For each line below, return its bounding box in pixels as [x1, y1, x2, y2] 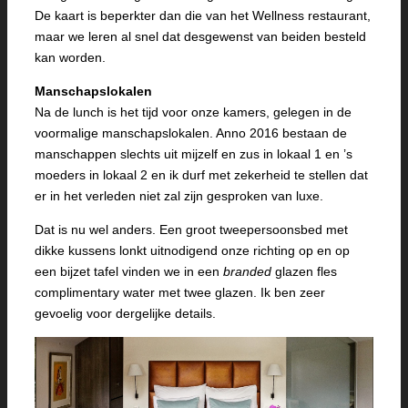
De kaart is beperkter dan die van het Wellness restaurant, [35, 8, 371, 24]
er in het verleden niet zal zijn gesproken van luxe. [35, 189, 323, 204]
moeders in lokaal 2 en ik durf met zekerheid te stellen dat [35, 168, 368, 183]
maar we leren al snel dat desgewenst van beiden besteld [35, 29, 366, 45]
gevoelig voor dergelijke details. [35, 306, 216, 321]
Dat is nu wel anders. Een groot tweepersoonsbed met [35, 222, 348, 238]
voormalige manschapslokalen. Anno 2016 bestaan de [35, 126, 347, 141]
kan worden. [35, 50, 106, 66]
